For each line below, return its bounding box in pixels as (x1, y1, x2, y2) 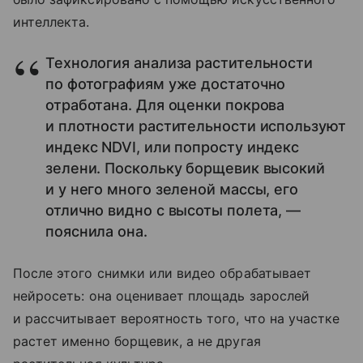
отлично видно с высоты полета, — (45, 202, 301, 220)
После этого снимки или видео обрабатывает (13, 265, 311, 282)
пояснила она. (45, 223, 147, 241)
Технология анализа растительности (45, 54, 314, 72)
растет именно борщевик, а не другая (13, 333, 261, 350)
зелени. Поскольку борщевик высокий (45, 160, 325, 177)
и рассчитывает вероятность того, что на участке (13, 310, 340, 327)
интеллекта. (13, 14, 90, 31)
